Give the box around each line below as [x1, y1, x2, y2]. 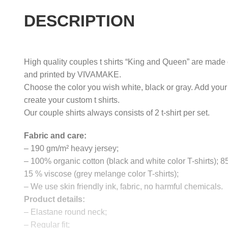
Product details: [24, 195, 85, 204]
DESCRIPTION [24, 11, 135, 30]
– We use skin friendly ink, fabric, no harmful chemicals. [24, 182, 223, 191]
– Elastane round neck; [24, 208, 107, 217]
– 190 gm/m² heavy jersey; [24, 144, 119, 153]
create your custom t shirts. [24, 95, 120, 104]
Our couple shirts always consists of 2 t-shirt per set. [24, 108, 210, 117]
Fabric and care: [24, 131, 87, 140]
